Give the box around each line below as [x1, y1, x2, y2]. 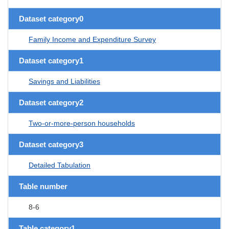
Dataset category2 [19, 98, 83, 107]
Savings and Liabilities [29, 77, 100, 85]
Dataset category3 [19, 140, 83, 149]
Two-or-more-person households [29, 119, 135, 127]
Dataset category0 [19, 14, 83, 23]
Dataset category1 [19, 56, 83, 65]
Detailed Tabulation [29, 161, 90, 169]
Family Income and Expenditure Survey [29, 35, 156, 43]
